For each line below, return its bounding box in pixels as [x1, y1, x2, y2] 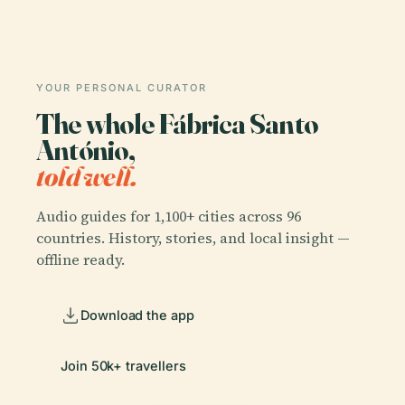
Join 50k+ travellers [61, 358, 186, 374]
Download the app [80, 307, 194, 324]
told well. [36, 158, 137, 194]
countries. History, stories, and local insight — [36, 228, 350, 249]
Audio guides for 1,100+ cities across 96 [36, 206, 301, 227]
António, [36, 132, 135, 168]
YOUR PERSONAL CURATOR [36, 81, 207, 95]
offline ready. [36, 250, 125, 270]
